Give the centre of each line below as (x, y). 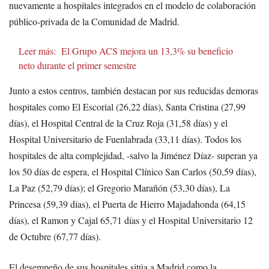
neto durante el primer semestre (77, 65)
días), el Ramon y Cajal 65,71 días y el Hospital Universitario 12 (131, 220)
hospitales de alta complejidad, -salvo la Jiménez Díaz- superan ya (133, 156)
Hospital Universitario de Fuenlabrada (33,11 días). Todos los (125, 139)
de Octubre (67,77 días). (55, 237)
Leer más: (37, 51)
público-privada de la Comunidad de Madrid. (94, 22)
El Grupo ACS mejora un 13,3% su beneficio (147, 51)
